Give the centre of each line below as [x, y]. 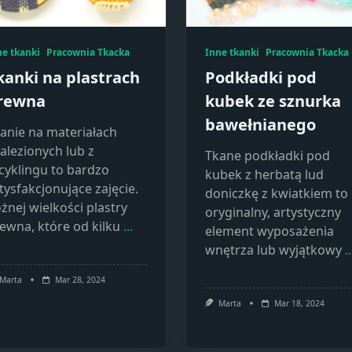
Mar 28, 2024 [80, 280]
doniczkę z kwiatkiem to [277, 193]
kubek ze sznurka [273, 101]
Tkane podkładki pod [268, 156]
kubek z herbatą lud [264, 174]
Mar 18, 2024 [299, 303]
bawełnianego [260, 125]
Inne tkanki [232, 52]
